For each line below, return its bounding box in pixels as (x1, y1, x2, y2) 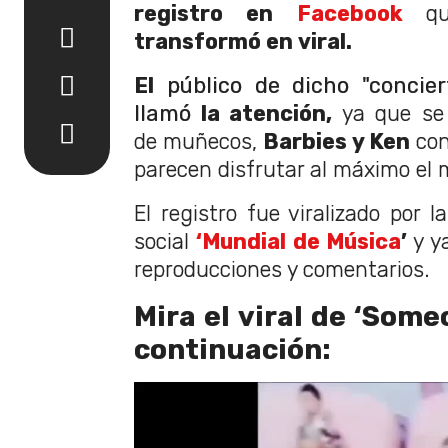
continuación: (134, 332, 331, 366)
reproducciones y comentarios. (134, 256, 430, 282)
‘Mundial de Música (196, 228, 402, 254)
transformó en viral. (134, 28, 352, 54)
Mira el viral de (134, 299, 354, 333)
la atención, (191, 100, 333, 126)
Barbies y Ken (263, 128, 410, 154)
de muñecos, (134, 128, 264, 154)
